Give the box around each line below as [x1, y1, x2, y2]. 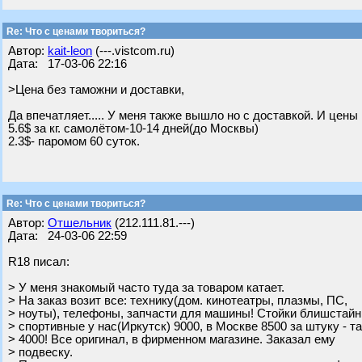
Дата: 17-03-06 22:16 [8, 57, 127, 70]
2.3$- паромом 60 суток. [8, 135, 140, 148]
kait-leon [48, 44, 92, 57]
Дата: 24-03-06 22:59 [8, 229, 127, 242]
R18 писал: [8, 255, 69, 268]
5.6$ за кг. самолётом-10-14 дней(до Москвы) [8, 122, 259, 135]
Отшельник [48, 217, 112, 229]
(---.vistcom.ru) [92, 44, 175, 57]
